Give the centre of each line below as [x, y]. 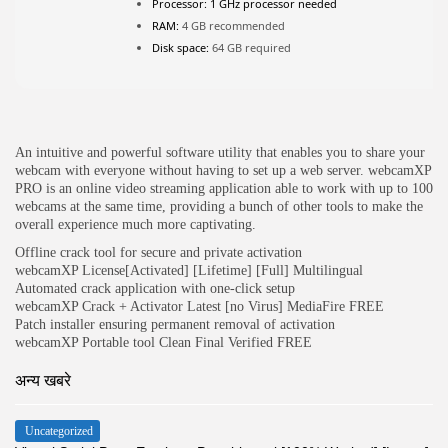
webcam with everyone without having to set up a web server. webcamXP [223, 170]
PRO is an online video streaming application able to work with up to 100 [224, 188]
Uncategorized [59, 430]
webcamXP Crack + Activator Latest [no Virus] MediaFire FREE [199, 306]
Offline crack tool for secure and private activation [158, 252]
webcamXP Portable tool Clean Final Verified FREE [163, 342]
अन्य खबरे [43, 380]
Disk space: [180, 47]
